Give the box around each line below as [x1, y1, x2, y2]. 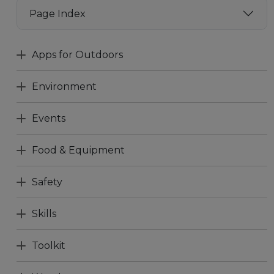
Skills [32, 208, 56, 220]
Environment [32, 81, 97, 92]
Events [32, 113, 65, 124]
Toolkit [32, 240, 65, 251]
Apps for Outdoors [32, 49, 123, 61]
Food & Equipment [32, 144, 125, 156]
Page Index [29, 7, 86, 20]
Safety [32, 176, 62, 188]
